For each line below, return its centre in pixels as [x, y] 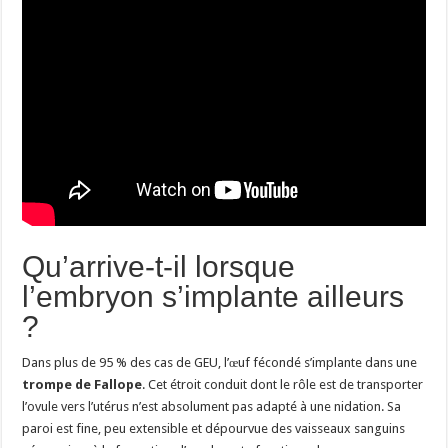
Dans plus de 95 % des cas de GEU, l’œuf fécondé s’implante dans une [220, 362]
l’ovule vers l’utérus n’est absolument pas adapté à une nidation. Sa [212, 406]
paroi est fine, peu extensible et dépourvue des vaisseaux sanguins [214, 428]
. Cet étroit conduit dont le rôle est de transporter [283, 384]
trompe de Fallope [82, 384]
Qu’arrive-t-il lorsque [159, 266]
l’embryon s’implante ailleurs [213, 296]
